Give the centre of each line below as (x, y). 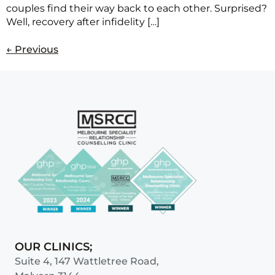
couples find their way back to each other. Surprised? (137, 9)
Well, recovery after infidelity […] (83, 22)
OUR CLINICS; (53, 247)
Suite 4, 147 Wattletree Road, (87, 261)
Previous (35, 50)
